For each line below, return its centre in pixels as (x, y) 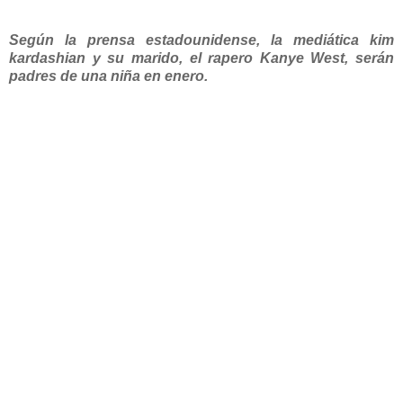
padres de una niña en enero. (108, 76)
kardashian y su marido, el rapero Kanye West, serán (201, 58)
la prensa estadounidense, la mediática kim (224, 40)
